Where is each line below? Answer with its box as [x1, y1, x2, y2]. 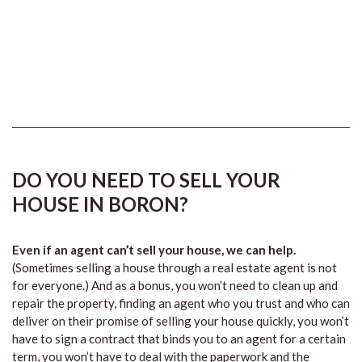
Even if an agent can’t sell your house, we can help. [12, 242, 296, 257]
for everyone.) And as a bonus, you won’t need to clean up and [12, 278, 338, 293]
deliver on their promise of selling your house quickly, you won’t [12, 314, 349, 328]
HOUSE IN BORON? [12, 192, 188, 216]
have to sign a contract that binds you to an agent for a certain [12, 331, 346, 346]
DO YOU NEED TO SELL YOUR [12, 168, 280, 192]
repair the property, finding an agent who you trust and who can [12, 296, 350, 310]
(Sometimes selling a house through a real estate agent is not [12, 260, 337, 275]
